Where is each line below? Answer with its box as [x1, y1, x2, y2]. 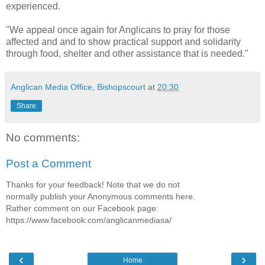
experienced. [6, 1, 60, 12]
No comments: [6, 131, 80, 144]
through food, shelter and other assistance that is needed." [6, 49, 248, 59]
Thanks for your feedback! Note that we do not [6, 180, 180, 190]
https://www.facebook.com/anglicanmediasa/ [6, 215, 172, 225]
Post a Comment [6, 157, 91, 170]
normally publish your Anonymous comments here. [6, 192, 195, 202]
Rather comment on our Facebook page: [6, 203, 159, 214]
